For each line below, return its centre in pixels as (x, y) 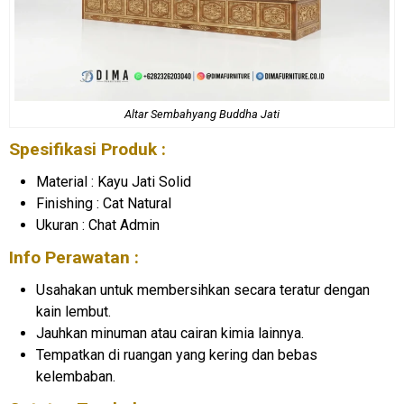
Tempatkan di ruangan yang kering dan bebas (177, 354)
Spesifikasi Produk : (87, 149)
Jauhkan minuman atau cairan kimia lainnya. (170, 333)
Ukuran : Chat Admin (98, 225)
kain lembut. (73, 311)
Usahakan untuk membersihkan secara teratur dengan (203, 289)
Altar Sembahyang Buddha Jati (202, 114)
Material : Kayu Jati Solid (114, 181)
